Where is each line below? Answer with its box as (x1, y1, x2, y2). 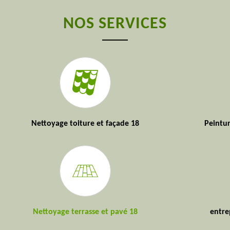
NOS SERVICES (63, 16, 167, 32)
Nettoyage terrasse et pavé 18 (32, 208, 138, 216)
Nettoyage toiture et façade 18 (31, 120, 139, 128)
